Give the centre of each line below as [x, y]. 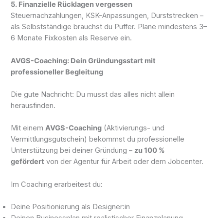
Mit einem [28, 128]
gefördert [28, 162]
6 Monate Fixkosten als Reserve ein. [72, 38]
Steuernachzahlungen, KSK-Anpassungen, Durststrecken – [107, 16]
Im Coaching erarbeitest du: [57, 184]
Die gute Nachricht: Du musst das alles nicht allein [93, 94]
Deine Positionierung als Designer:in [71, 207]
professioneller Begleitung [57, 72]
